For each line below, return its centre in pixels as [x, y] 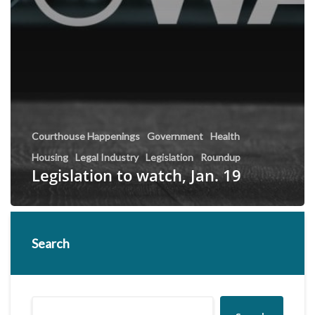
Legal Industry [107, 157]
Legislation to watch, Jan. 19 [136, 175]
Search [51, 243]
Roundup [220, 157]
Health [225, 136]
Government [175, 136]
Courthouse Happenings [86, 136]
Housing [50, 157]
